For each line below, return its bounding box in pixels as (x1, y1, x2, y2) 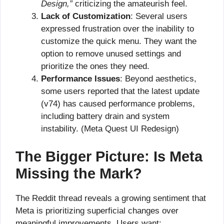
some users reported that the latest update (41, 86, 199, 96)
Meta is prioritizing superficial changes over (15, 205, 178, 215)
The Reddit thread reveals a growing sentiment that (15, 193, 206, 203)
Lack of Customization (41, 11, 130, 21)
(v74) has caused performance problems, (41, 99, 195, 108)
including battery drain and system (41, 111, 169, 121)
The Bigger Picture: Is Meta (15, 148, 202, 164)
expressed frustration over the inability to (41, 24, 194, 33)
